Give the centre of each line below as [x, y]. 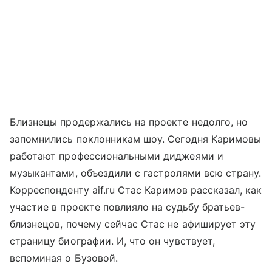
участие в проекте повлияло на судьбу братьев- [127, 207]
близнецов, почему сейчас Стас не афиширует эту [133, 224]
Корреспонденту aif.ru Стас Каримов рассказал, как [136, 190]
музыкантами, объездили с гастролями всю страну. [136, 173]
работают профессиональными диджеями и [117, 156]
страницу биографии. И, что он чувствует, [112, 241]
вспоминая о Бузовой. [64, 258]
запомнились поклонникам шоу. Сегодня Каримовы [136, 139]
